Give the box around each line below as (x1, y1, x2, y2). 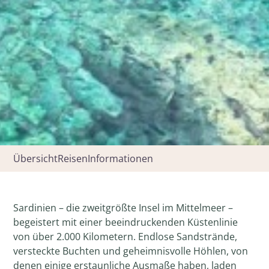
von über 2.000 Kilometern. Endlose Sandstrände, (13, 229, 238, 243)
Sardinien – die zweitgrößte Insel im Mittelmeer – (13, 201, 234, 214)
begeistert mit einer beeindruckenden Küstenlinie (13, 215, 238, 229)
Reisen (58, 151, 88, 165)
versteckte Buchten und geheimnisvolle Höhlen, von (13, 244, 249, 258)
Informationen (88, 151, 154, 165)
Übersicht (13, 151, 58, 165)
